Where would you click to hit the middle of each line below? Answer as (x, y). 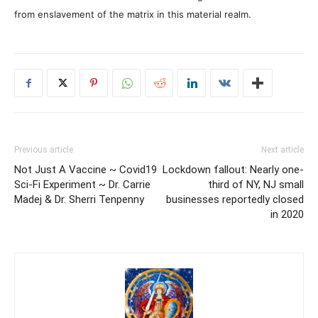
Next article (283, 150)
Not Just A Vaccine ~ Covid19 (86, 170)
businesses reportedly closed (235, 200)
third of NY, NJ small (256, 185)
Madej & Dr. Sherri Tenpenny (79, 200)
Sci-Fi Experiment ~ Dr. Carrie (82, 185)
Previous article (44, 150)
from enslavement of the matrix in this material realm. (133, 15)
